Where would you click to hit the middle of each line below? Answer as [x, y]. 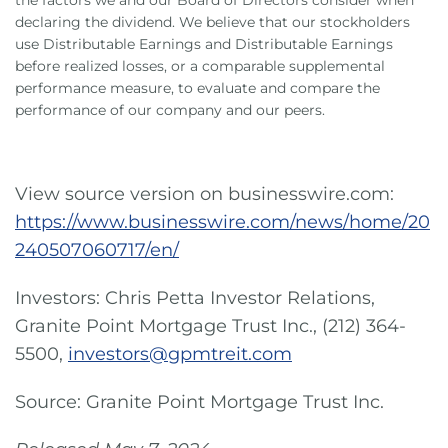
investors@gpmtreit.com [180, 354]
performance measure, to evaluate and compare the [197, 88]
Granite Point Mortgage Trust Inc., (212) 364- [210, 326]
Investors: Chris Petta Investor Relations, [195, 298]
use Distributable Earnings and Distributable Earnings [204, 44]
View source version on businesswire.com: [204, 194]
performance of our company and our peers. [170, 110]
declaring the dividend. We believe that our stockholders [212, 22]
